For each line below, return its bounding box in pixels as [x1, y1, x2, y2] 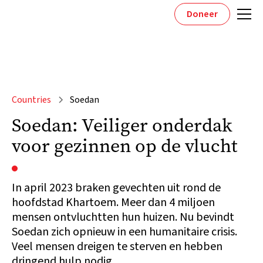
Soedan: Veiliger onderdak [12, 113, 232, 138]
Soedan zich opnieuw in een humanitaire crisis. [12, 224, 237, 240]
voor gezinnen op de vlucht [12, 133, 237, 159]
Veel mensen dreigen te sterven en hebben [12, 238, 222, 255]
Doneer [187, 8, 218, 21]
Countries [12, 93, 51, 106]
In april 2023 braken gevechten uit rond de [12, 180, 221, 196]
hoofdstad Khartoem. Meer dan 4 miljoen [12, 194, 215, 211]
